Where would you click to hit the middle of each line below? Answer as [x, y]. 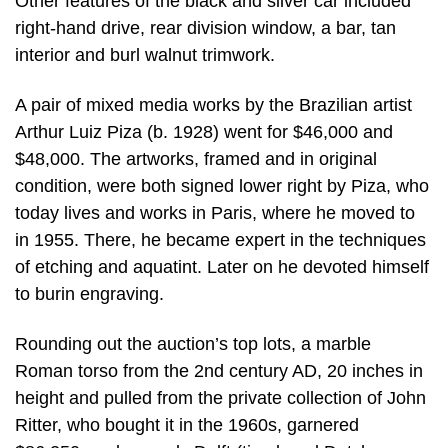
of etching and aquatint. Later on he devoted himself [222, 266]
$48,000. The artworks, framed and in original [196, 158]
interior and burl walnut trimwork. [145, 55]
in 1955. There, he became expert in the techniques [220, 239]
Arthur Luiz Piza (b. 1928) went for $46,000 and [204, 131]
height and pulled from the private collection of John [220, 397]
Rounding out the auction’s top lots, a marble [193, 343]
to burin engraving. [89, 293]
